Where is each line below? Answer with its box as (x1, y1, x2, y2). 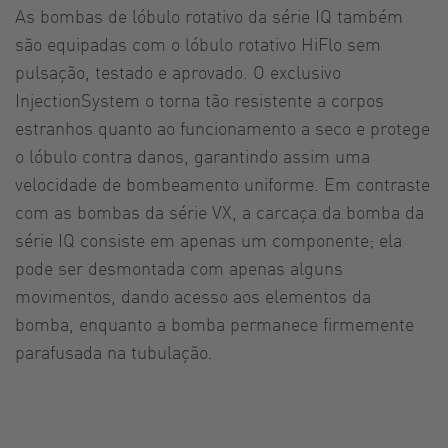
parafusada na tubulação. (15, 339, 213, 363)
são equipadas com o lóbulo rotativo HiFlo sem (15, 31, 381, 55)
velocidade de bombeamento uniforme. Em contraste (15, 171, 430, 195)
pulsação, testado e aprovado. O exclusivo (15, 59, 341, 83)
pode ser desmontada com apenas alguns (15, 255, 343, 279)
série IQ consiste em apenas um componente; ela (15, 227, 402, 251)
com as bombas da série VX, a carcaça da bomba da (15, 199, 424, 223)
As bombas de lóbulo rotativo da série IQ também (15, 3, 403, 27)
